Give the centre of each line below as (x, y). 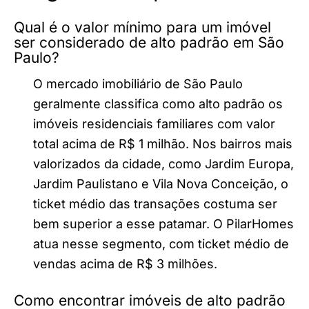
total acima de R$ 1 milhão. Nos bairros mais (163, 144)
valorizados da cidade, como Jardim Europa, (163, 164)
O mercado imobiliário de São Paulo (138, 84)
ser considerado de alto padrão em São (149, 43)
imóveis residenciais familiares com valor (154, 124)
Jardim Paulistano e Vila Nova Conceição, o (161, 184)
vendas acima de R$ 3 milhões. (125, 264)
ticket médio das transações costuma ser (155, 204)
